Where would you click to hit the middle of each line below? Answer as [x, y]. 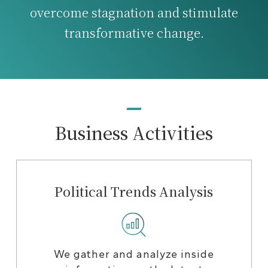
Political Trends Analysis [134, 191]
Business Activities [134, 133]
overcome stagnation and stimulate [134, 13]
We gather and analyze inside [134, 254]
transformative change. [134, 33]
